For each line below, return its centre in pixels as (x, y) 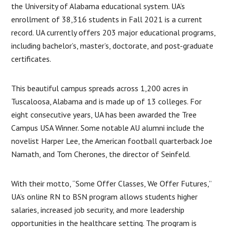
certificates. (31, 59)
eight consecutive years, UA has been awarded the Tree (104, 114)
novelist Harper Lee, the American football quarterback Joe (112, 141)
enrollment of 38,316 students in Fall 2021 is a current (107, 19)
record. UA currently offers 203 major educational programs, (113, 32)
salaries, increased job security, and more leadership (98, 210)
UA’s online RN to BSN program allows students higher (105, 196)
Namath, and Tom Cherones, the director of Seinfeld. (102, 154)
